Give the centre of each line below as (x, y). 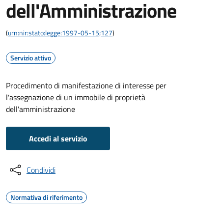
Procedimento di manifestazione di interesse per (86, 85)
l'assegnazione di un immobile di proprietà (76, 97)
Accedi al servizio (58, 138)
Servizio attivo (31, 58)
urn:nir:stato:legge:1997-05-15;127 (60, 33)
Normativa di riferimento (46, 197)
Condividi (41, 170)
